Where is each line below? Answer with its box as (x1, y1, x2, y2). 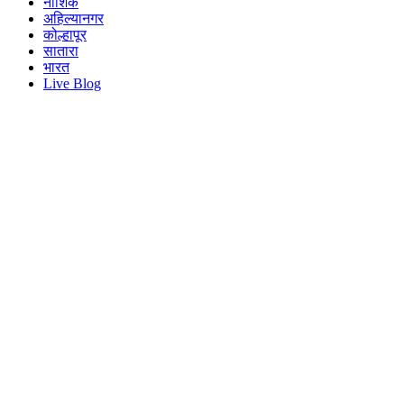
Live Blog (43, 76, 101, 92)
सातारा (43, 43, 78, 60)
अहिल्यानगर (43, 11, 104, 27)
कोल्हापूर (43, 27, 87, 43)
